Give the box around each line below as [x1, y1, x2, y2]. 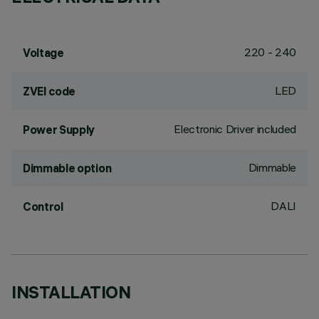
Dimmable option [23, 161, 112, 175]
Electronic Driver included [174, 122, 296, 136]
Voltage [23, 46, 64, 60]
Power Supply [23, 122, 95, 137]
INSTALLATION [11, 281, 131, 303]
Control [23, 199, 63, 214]
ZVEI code [23, 84, 76, 98]
